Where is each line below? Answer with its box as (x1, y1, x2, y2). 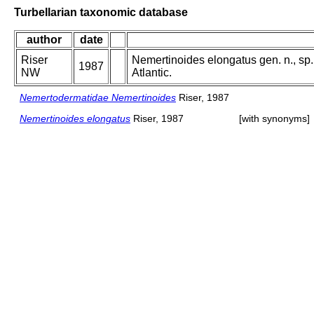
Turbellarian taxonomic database (14, 6, 188, 18)
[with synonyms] (239, 113, 310, 125)
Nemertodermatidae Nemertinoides (20, 92, 176, 104)
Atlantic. (132, 67, 172, 79)
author (27, 34, 62, 46)
